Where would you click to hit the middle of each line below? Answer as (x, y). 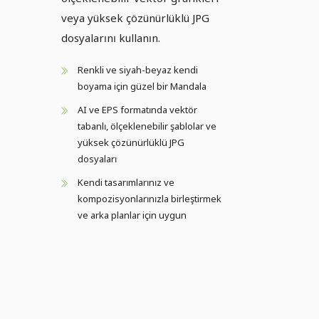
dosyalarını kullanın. (111, 38)
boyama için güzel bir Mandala (142, 87)
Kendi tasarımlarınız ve (126, 183)
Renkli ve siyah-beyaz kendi (138, 70)
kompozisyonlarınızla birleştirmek (150, 199)
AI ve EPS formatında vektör (137, 110)
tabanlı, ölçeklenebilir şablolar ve (147, 126)
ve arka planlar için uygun (133, 215)
